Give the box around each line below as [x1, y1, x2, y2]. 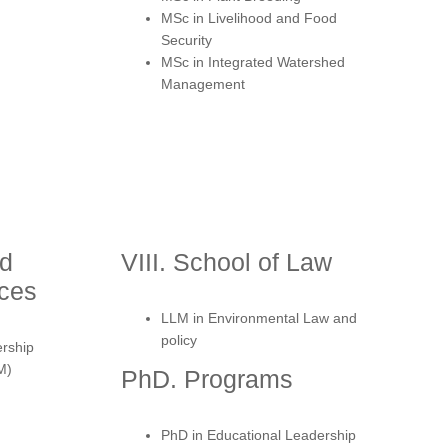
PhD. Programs [121, 364, 293, 393]
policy [161, 331, 197, 348]
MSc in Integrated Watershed [161, 53, 345, 70]
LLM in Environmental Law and [161, 309, 357, 326]
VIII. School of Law [121, 247, 332, 276]
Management [161, 75, 245, 92]
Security [161, 31, 212, 48]
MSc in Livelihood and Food [161, 9, 337, 26]
